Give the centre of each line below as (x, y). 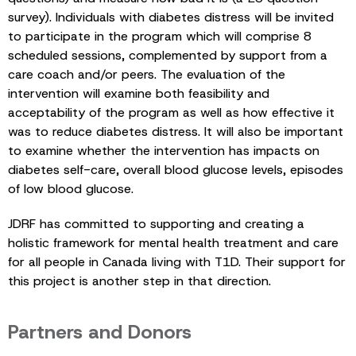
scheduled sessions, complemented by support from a (168, 55)
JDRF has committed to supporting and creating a (156, 223)
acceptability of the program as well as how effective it (171, 112)
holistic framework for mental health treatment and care (173, 242)
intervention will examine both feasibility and (139, 93)
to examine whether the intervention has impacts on (164, 150)
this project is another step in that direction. (139, 281)
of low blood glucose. (71, 188)
